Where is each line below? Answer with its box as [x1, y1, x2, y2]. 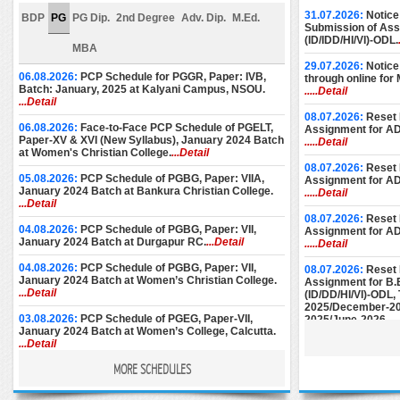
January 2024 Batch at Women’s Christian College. [19, 274, 277, 287]
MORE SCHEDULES [112, 361, 191, 377]
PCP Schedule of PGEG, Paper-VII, [80, 312, 253, 325]
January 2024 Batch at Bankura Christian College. [19, 185, 273, 197]
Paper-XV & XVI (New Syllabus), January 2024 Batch [19, 134, 284, 146]
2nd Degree [116, 12, 175, 24]
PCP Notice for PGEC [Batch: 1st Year [80, 363, 273, 376]
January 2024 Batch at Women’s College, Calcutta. [19, 325, 276, 337]
